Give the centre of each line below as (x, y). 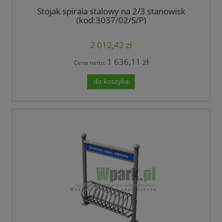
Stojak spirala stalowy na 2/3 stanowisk (111, 11)
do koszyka (111, 81)
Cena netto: (90, 62)
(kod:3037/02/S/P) (111, 20)
